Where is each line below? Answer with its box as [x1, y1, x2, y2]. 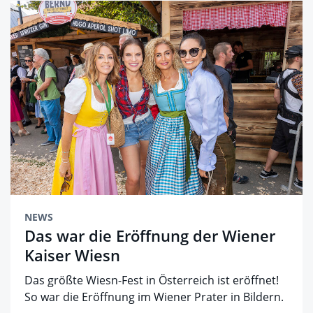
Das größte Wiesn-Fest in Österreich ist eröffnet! [24, 272, 279, 289]
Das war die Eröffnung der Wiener [24, 225, 275, 247]
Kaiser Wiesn [24, 245, 120, 266]
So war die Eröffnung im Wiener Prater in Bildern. [24, 289, 284, 305]
